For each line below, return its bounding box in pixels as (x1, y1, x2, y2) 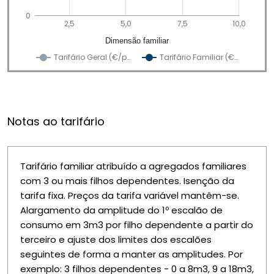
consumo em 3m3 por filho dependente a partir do (20, 218, 253, 232)
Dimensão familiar (105, 36, 169, 46)
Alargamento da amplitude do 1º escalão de (20, 204, 223, 217)
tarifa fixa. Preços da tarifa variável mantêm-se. (20, 189, 239, 202)
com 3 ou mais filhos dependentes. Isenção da (20, 174, 234, 188)
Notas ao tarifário (7, 114, 105, 130)
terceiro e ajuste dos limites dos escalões (20, 233, 212, 246)
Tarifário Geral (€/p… (54, 52, 130, 63)
